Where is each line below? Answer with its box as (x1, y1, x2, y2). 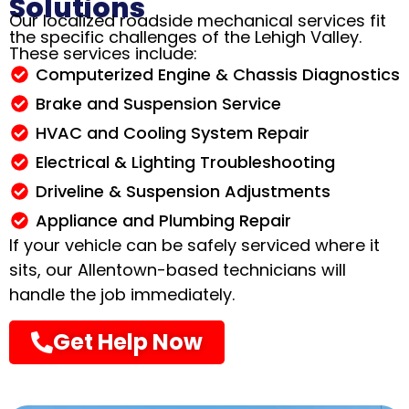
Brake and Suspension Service (35, 92, 281, 116)
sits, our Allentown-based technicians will (9, 258, 346, 282)
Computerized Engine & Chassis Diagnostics (35, 63, 400, 87)
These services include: (9, 42, 197, 66)
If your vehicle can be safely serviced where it (9, 234, 380, 257)
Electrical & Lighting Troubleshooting (35, 151, 335, 174)
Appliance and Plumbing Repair (35, 209, 291, 233)
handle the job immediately (9, 283, 232, 307)
